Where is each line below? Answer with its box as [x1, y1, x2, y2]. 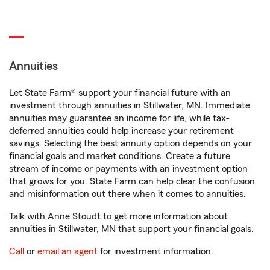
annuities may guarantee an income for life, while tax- [9, 113, 230, 123]
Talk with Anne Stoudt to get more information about [9, 212, 228, 221]
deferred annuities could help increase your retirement [9, 126, 234, 136]
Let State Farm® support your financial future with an [9, 88, 231, 98]
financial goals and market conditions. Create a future [9, 151, 230, 161]
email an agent [37, 246, 98, 256]
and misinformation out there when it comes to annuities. [9, 189, 246, 199]
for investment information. [98, 246, 213, 256]
